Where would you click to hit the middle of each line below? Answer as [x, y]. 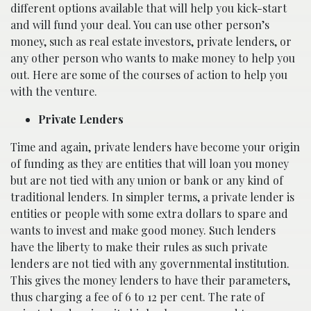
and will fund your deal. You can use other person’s [140, 25]
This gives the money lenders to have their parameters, [150, 280]
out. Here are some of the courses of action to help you [149, 75]
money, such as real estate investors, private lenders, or [151, 41]
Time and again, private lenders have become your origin [155, 147]
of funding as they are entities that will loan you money [150, 163]
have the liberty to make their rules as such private [139, 247]
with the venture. [54, 91]
